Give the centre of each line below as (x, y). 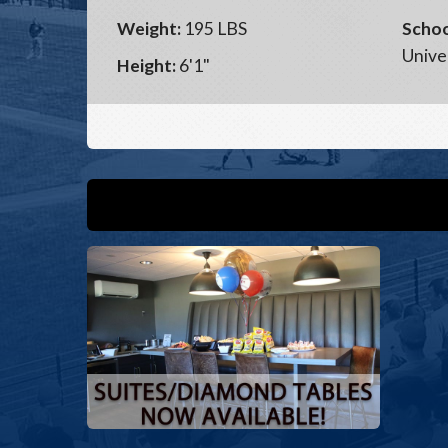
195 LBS (214, 28)
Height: (146, 65)
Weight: (149, 28)
